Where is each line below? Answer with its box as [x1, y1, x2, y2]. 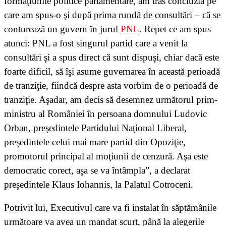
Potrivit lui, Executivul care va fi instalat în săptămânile [4, 202, 216, 213]
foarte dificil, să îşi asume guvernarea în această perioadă [4, 66, 220, 77]
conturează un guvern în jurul [4, 24, 121, 35]
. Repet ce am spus [139, 24, 211, 35]
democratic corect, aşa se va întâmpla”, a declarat [4, 165, 190, 176]
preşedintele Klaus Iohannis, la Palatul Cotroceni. [4, 179, 193, 190]
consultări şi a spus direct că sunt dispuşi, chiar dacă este [4, 52, 219, 63]
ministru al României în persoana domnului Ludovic [4, 108, 207, 120]
